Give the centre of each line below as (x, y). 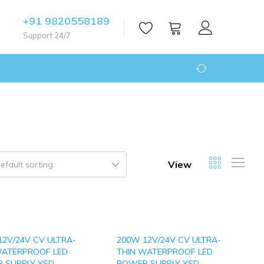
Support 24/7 (47, 35)
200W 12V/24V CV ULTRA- (169, 240)
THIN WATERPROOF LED (165, 252)
